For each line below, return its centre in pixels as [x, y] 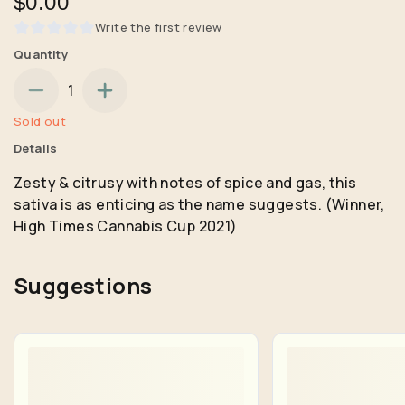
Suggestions [83, 285]
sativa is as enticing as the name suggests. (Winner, [199, 204]
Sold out [40, 121]
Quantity [41, 54]
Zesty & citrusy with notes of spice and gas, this [185, 182]
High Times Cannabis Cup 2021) [126, 226]
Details [36, 148]
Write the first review [159, 27]
